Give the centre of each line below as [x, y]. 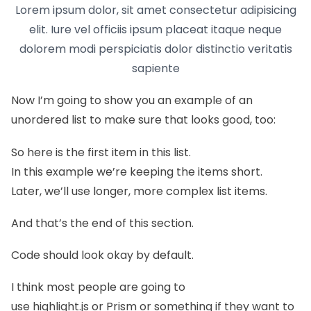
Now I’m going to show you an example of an [132, 101]
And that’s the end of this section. [102, 223]
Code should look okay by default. [102, 255]
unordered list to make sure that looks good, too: [143, 120]
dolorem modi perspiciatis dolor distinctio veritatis [155, 49]
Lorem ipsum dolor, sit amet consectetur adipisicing [155, 10]
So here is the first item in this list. [101, 152]
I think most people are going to [98, 287]
